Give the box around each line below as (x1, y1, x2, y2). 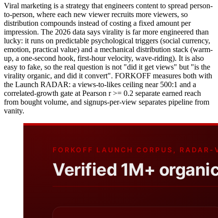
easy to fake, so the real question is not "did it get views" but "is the (4, 63, 210, 72)
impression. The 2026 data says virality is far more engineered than (4, 28, 209, 36)
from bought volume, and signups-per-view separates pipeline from (4, 98, 209, 107)
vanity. (4, 107, 24, 115)
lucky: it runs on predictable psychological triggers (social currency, (4, 36, 210, 45)
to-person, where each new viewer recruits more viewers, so (4, 10, 188, 19)
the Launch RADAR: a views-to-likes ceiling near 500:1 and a (4, 80, 196, 89)
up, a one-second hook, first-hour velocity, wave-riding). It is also (4, 54, 204, 63)
